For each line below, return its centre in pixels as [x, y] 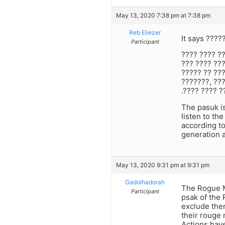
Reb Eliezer [145, 32]
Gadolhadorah [145, 182]
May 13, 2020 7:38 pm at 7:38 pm [163, 15]
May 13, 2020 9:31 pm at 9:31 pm [163, 165]
